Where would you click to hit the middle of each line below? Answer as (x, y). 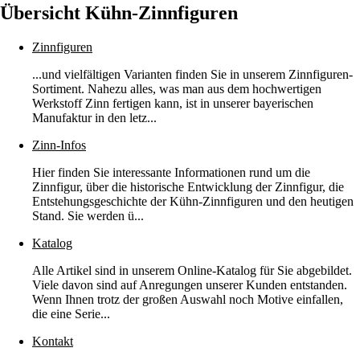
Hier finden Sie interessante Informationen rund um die (171, 172)
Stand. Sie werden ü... (88, 215)
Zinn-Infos (59, 145)
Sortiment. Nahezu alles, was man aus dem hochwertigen (177, 88)
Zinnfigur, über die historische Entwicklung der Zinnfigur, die (188, 186)
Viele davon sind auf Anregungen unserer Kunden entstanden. (190, 284)
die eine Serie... (71, 313)
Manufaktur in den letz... (94, 117)
